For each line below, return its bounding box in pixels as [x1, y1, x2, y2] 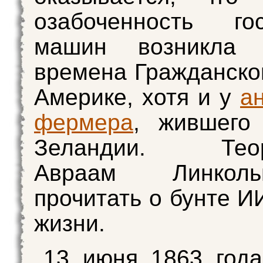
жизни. [34, 210, 105, 236]
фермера [34, 109, 133, 135]
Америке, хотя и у [34, 84, 240, 110]
